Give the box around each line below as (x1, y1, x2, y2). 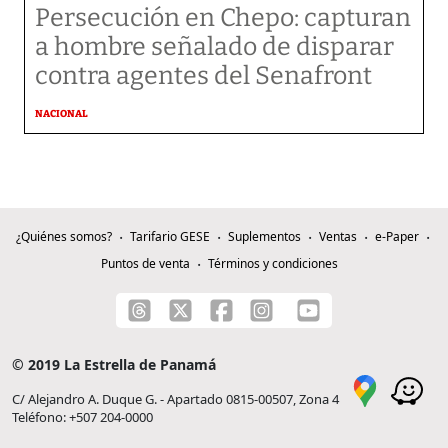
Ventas (318, 228, 357, 245)
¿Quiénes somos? (15, 228, 112, 245)
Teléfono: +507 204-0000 (12, 408, 153, 426)
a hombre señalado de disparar (35, 32, 394, 62)
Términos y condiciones (207, 255, 338, 272)
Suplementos (227, 228, 301, 245)
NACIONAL (35, 108, 88, 120)
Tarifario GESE (129, 228, 210, 245)
